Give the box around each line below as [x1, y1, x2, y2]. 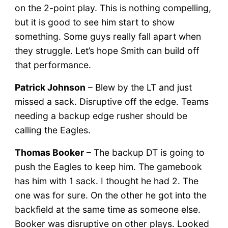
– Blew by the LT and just [85, 81, 192, 93]
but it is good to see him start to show [14, 16, 175, 27]
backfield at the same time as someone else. [14, 204, 201, 215]
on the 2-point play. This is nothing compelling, [14, 2, 211, 13]
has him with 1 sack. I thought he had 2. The [14, 175, 198, 186]
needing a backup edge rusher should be [14, 110, 187, 121]
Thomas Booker [14, 147, 84, 158]
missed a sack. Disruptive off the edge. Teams [14, 96, 209, 107]
